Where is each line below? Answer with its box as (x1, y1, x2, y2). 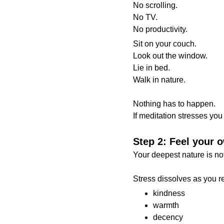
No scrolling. (132, 1, 177, 9)
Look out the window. (132, 51, 207, 60)
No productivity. (132, 25, 187, 33)
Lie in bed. (132, 63, 170, 72)
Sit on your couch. (132, 39, 196, 48)
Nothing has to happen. (132, 99, 215, 108)
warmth (152, 201, 179, 209)
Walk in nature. (132, 75, 185, 84)
